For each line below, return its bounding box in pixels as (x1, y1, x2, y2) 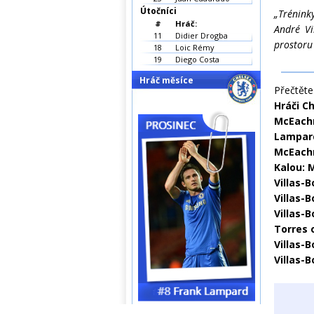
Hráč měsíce (139, 74, 193, 86)
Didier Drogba (175, 30, 228, 41)
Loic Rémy (175, 42, 214, 53)
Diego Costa (175, 54, 219, 64)
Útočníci (140, 5, 177, 17)
